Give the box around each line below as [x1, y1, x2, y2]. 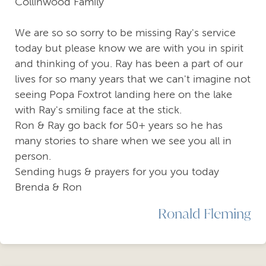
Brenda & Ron [15, 181, 82, 194]
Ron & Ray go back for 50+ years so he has [15, 119, 223, 132]
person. [15, 150, 51, 163]
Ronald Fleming [158, 204, 251, 223]
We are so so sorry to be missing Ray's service [15, 27, 236, 39]
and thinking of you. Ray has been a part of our [15, 58, 243, 70]
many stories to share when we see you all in [15, 135, 232, 147]
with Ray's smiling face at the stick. [15, 104, 182, 116]
